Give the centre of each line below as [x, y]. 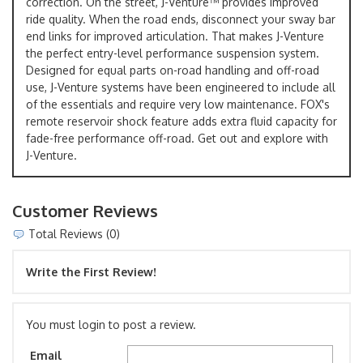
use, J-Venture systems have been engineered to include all [181, 87]
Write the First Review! [91, 271]
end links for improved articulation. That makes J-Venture [175, 36]
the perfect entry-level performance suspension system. [173, 53]
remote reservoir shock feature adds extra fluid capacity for [181, 121]
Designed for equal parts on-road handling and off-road [173, 70]
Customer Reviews [85, 210]
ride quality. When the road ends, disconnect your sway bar [181, 19]
